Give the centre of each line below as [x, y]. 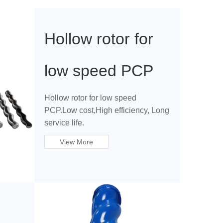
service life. [64, 123]
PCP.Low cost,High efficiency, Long [107, 110]
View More [76, 142]
